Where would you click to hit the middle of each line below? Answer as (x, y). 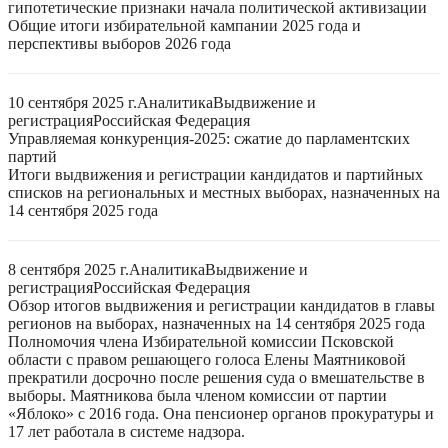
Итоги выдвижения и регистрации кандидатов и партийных (215, 174)
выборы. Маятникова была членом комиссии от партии (197, 395)
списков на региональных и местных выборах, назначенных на (224, 192)
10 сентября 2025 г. (72, 102)
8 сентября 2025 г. (68, 269)
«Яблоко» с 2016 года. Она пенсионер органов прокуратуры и (221, 413)
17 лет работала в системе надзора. (126, 431)
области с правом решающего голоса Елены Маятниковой (207, 359)
